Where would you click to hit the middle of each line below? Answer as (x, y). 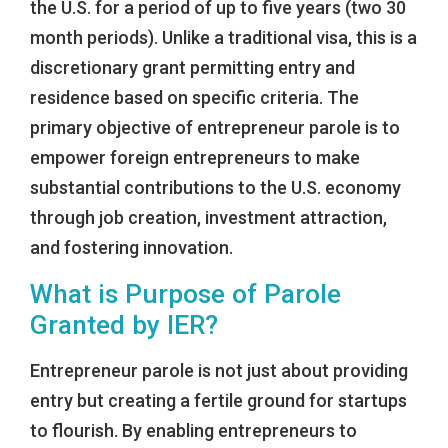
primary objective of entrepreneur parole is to (215, 128)
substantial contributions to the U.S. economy (215, 188)
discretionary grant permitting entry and (192, 68)
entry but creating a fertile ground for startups (218, 401)
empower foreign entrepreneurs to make (195, 158)
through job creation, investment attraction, (208, 218)
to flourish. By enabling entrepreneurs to (193, 431)
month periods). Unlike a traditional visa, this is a (223, 38)
